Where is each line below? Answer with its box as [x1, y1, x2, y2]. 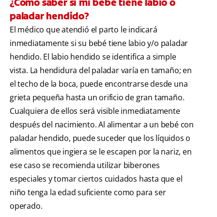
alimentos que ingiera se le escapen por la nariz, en [10, 146, 192, 157]
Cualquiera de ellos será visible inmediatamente [10, 106, 180, 117]
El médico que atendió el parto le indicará [10, 24, 157, 35]
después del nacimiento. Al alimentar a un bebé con [10, 119, 194, 130]
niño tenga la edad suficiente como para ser [10, 187, 166, 198]
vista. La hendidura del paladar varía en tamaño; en [10, 65, 192, 76]
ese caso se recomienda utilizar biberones [10, 160, 160, 171]
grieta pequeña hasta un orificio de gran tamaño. [10, 92, 185, 103]
